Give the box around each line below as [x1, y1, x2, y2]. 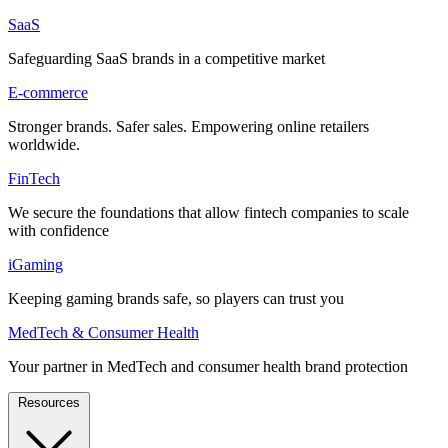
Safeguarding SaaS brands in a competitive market [8, 49, 325, 67]
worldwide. [8, 135, 80, 153]
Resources [18, 394, 80, 410]
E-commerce [8, 83, 88, 101]
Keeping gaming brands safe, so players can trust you [8, 289, 344, 307]
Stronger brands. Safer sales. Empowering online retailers [8, 117, 369, 135]
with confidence [8, 221, 109, 239]
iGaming [8, 255, 63, 273]
